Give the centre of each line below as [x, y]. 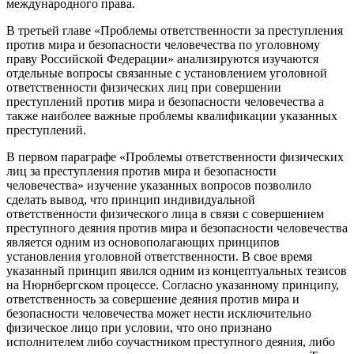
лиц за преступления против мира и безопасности [141, 171]
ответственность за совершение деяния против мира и [153, 299]
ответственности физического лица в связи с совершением [165, 214]
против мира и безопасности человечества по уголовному [163, 45]
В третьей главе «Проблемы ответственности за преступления [175, 31]
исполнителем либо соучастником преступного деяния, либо [171, 342]
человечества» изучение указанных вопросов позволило [159, 186]
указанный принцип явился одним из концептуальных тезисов [177, 271]
